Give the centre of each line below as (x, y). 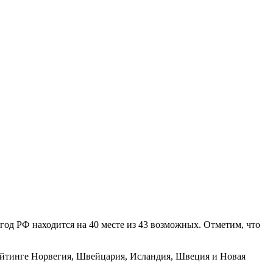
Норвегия (51, 256)
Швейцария (101, 256)
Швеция (193, 256)
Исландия (150, 256)
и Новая (228, 256)
